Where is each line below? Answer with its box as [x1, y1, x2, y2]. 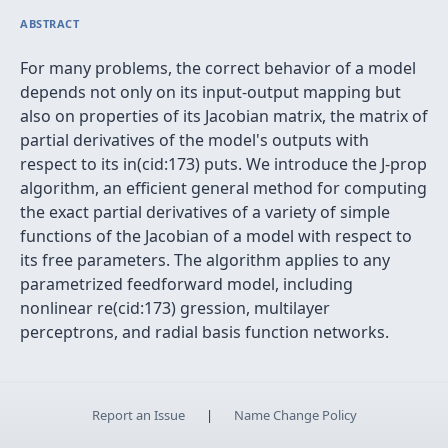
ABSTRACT [20, 16, 80, 31]
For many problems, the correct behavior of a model [20, 57, 416, 79]
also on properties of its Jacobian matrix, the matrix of [20, 105, 428, 127]
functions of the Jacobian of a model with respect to [20, 225, 412, 247]
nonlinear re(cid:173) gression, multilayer [20, 297, 330, 319]
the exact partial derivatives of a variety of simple [20, 201, 390, 223]
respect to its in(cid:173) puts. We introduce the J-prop [20, 153, 427, 175]
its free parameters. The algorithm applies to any [20, 249, 390, 271]
